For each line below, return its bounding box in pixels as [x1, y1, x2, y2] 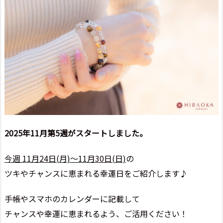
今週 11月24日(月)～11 [4, 152, 87, 164]
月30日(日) [87, 152, 126, 164]
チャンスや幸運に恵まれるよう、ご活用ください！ [4, 207, 188, 220]
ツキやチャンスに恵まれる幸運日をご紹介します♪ [4, 167, 188, 179]
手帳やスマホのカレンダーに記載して [4, 192, 140, 205]
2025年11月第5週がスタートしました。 [4, 127, 147, 139]
